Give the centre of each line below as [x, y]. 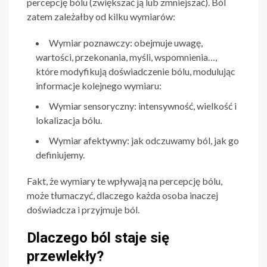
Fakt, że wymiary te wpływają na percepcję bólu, [125, 181]
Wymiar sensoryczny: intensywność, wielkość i [143, 105]
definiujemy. [60, 154]
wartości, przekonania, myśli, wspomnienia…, [126, 57]
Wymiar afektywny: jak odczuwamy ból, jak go [144, 140]
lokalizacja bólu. [69, 120]
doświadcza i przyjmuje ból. [83, 209]
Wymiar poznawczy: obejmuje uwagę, [126, 42]
